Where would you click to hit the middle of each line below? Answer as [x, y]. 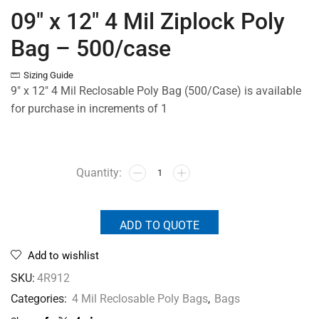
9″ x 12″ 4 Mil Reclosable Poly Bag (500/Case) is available [156, 91]
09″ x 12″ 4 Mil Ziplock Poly [148, 22]
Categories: [40, 298]
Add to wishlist [63, 255]
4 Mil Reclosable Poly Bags [140, 298]
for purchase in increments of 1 [89, 109]
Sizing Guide [48, 75]
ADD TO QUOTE [159, 225]
